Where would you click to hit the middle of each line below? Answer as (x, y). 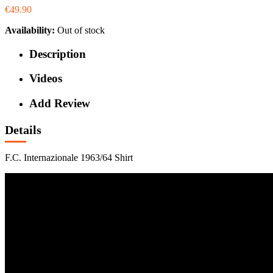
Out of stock (81, 30)
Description (58, 54)
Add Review (60, 104)
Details (23, 129)
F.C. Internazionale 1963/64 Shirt (69, 158)
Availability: (31, 30)
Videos (46, 79)
